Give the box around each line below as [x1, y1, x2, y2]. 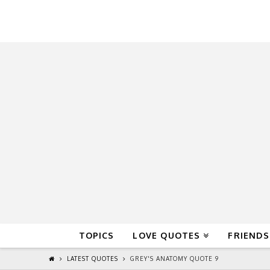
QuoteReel [48, 3, 206, 39]
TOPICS [78, 230, 115, 240]
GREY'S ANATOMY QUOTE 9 [130, 255, 219, 263]
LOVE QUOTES [133, 230, 201, 240]
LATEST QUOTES [66, 255, 118, 263]
